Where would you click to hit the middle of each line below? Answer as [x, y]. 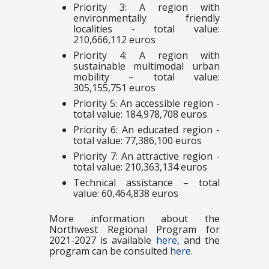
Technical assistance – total [147, 183]
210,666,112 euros [114, 40]
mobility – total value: [147, 77]
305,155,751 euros [114, 88]
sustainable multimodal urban [147, 66]
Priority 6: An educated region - [147, 130]
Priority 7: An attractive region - [147, 156]
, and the [198, 240]
